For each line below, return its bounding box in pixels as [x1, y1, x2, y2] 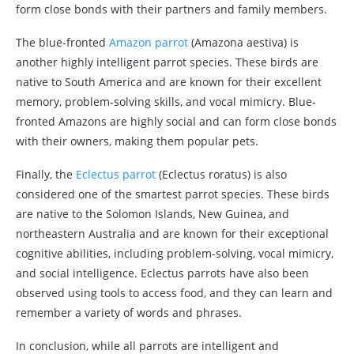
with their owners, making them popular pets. [16, 133, 258, 149]
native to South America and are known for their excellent [16, 73, 322, 89]
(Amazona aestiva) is [188, 34, 299, 50]
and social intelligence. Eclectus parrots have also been [16, 265, 309, 281]
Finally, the [16, 166, 76, 182]
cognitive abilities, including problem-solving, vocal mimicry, [16, 245, 333, 261]
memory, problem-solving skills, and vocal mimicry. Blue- [16, 93, 316, 109]
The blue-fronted [16, 34, 109, 50]
